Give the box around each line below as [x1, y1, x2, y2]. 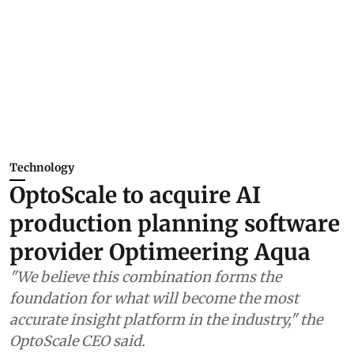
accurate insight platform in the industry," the [9, 311, 322, 329]
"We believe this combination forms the [9, 268, 281, 286]
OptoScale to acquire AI [9, 181, 261, 209]
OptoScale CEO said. [9, 332, 145, 350]
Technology [9, 160, 74, 175]
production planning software [9, 209, 340, 238]
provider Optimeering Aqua [9, 238, 311, 266]
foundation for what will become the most [9, 289, 299, 307]
